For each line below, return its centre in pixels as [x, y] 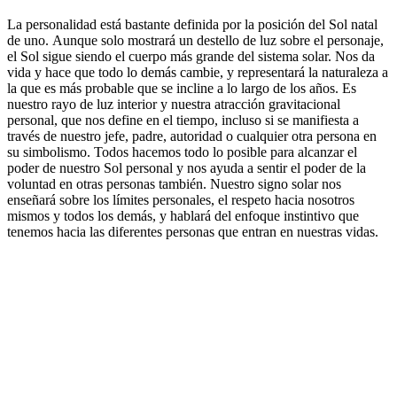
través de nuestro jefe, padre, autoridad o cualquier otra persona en [192, 136]
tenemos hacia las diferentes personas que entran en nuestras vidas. [193, 231]
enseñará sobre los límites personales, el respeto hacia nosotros [181, 199]
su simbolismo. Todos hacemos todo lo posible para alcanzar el [182, 152]
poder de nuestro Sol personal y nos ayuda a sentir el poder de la [187, 167]
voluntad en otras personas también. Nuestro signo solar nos [174, 183]
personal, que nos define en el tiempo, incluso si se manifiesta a [183, 120]
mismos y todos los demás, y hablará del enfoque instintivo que [183, 215]
